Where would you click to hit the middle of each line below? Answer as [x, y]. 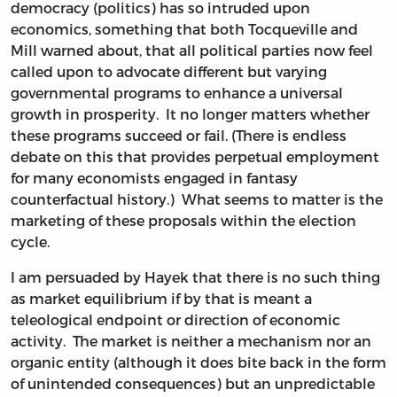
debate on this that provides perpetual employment [195, 156]
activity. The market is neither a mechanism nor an [191, 340]
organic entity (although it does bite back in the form [198, 362]
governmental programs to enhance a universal [177, 92]
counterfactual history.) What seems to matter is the [197, 198]
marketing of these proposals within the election [183, 220]
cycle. [30, 241]
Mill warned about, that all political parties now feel [192, 50]
